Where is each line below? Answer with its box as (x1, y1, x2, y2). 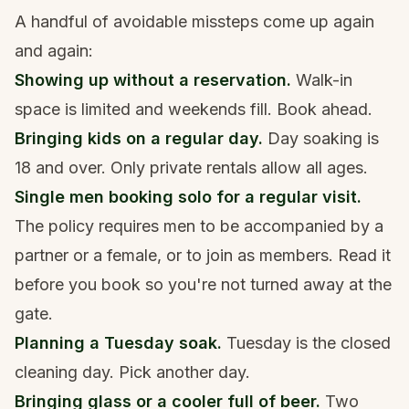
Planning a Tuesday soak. (15, 333, 222, 352)
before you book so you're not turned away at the (15, 275, 392, 294)
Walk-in (291, 70, 352, 89)
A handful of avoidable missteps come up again (15, 12, 374, 31)
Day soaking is (263, 129, 379, 148)
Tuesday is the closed (222, 333, 391, 352)
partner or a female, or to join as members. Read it (15, 246, 391, 265)
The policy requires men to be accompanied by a (15, 216, 383, 236)
